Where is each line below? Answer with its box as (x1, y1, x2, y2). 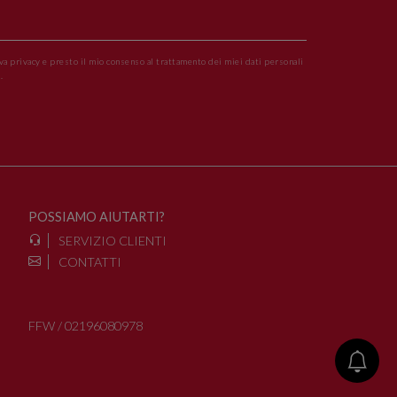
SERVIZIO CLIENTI (56, 232, 167, 248)
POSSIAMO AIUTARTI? (28, 209, 165, 225)
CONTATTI (56, 253, 121, 269)
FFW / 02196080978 (28, 317, 143, 333)
